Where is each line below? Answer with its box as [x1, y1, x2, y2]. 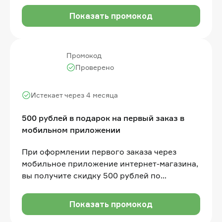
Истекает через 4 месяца [31, 90, 118, 99]
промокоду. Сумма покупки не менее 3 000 [22, 182, 190, 192]
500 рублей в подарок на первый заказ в [22, 112, 184, 123]
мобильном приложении [22, 124, 120, 135]
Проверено [75, 62, 114, 71]
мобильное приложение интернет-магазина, [22, 158, 198, 168]
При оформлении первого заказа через [22, 146, 176, 157]
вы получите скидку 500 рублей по [22, 170, 161, 180]
